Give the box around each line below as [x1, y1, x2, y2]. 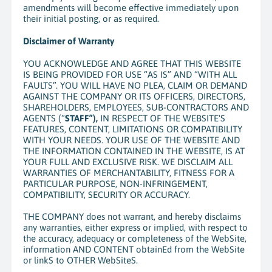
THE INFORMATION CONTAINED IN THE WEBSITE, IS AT [22, 145, 245, 156]
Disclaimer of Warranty [22, 35, 114, 46]
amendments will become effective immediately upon [22, 2, 239, 13]
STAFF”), [64, 112, 100, 123]
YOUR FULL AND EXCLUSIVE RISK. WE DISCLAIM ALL [22, 156, 233, 167]
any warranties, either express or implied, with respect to [22, 222, 248, 233]
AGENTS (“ [22, 112, 65, 123]
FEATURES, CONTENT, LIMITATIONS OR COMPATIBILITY [22, 123, 242, 134]
